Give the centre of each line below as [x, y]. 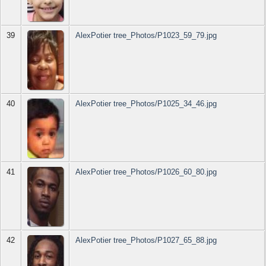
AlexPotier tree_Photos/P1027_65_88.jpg [146, 240]
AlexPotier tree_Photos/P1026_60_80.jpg [146, 172]
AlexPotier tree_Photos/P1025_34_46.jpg [146, 104]
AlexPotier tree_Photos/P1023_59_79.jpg [146, 36]
